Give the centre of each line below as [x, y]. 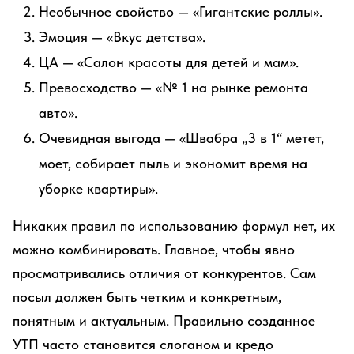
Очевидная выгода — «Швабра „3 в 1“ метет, [181, 138]
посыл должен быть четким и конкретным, [147, 297]
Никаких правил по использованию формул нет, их [174, 226]
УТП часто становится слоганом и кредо [143, 344]
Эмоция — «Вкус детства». [122, 37]
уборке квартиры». [98, 188]
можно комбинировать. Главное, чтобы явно [154, 249]
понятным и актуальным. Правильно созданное [164, 320]
